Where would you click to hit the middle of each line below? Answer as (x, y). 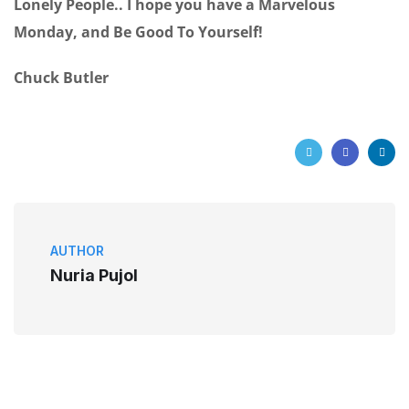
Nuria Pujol (94, 276)
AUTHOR (77, 251)
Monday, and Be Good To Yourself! (138, 32)
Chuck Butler (61, 78)
